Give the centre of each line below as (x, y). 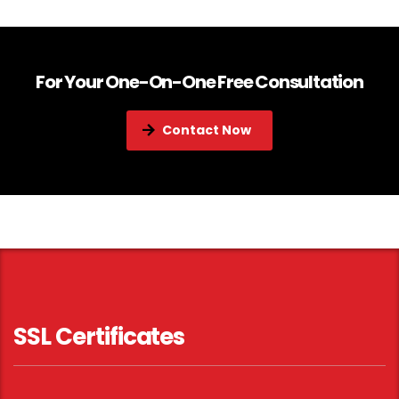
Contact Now (207, 130)
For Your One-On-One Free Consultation (199, 81)
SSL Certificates (99, 336)
